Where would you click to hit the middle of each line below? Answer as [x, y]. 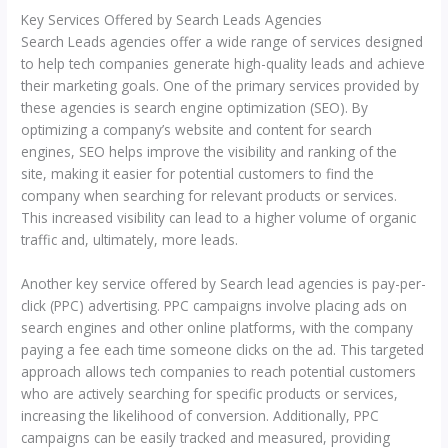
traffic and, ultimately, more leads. [130, 240]
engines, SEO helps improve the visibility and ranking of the [209, 152]
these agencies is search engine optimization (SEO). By [195, 108]
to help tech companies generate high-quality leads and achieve [223, 64]
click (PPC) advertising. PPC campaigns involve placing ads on [214, 306]
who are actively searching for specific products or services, [210, 394]
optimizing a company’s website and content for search [197, 130]
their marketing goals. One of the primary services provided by [220, 86]
